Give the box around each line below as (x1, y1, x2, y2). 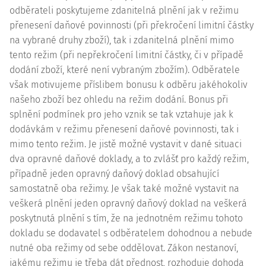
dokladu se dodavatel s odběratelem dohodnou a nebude (9, 227, 252, 239)
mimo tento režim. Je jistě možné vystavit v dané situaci (9, 138, 242, 150)
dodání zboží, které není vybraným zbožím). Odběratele (9, 64, 240, 75)
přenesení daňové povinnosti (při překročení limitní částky (9, 20, 254, 31)
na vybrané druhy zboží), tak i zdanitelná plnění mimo (9, 34, 234, 46)
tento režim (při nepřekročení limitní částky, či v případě (9, 49, 243, 61)
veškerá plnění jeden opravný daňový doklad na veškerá (9, 198, 247, 209)
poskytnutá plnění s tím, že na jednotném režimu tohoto (9, 213, 243, 224)
